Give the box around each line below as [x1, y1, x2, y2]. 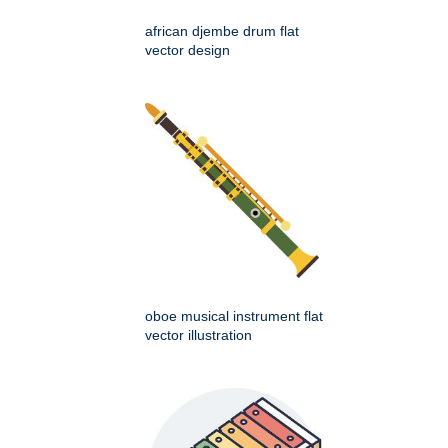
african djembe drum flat [145, 22, 299, 39]
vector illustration [145, 326, 252, 343]
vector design [145, 41, 230, 58]
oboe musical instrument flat [145, 307, 323, 324]
